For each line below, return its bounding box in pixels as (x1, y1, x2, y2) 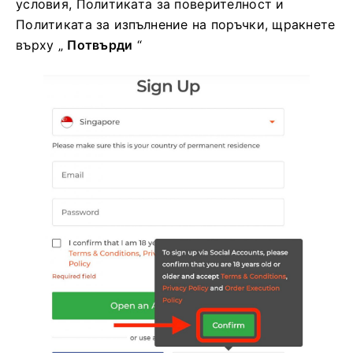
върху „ (16, 37, 68, 54)
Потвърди (67, 37, 133, 54)
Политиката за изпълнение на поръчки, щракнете (16, 17, 336, 33)
